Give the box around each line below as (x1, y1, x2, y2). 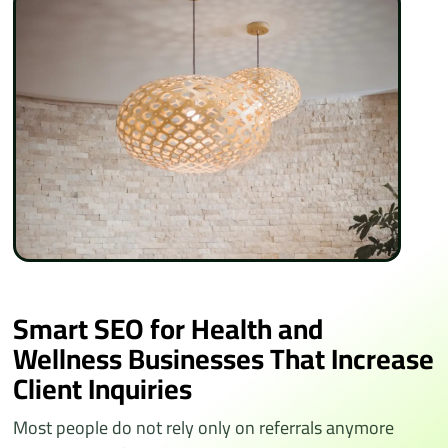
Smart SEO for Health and (13, 302, 324, 355)
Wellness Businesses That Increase (13, 332, 435, 385)
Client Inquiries (13, 362, 193, 415)
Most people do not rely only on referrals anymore (13, 410, 395, 444)
